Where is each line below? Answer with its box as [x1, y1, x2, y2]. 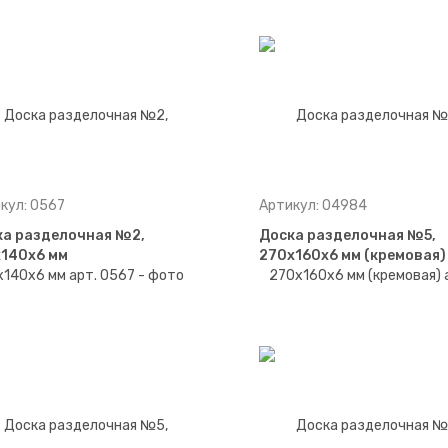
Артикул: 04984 [258, 197, 367, 214]
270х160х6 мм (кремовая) [258, 247, 446, 264]
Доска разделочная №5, [258, 227, 436, 244]
